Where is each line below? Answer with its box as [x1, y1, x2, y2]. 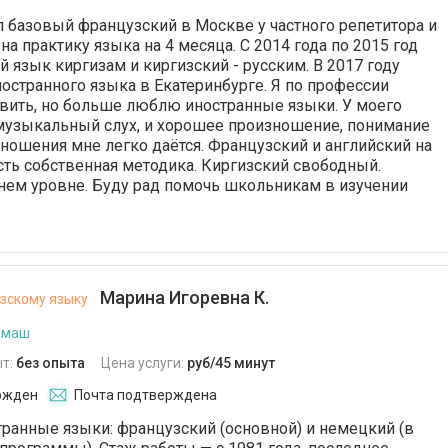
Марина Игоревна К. [96, 287, 269, 308]
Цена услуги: [101, 355, 187, 371]
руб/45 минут [187, 355, 275, 371]
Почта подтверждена [74, 387, 217, 403]
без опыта [16, 355, 85, 371]
